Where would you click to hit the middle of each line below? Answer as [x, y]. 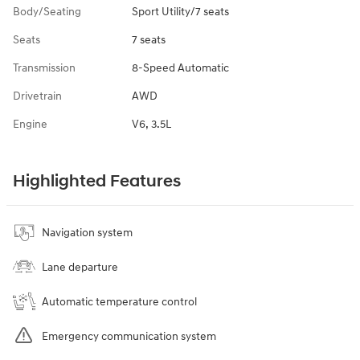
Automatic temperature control [119, 302]
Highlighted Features [97, 182]
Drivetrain [37, 96]
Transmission [44, 68]
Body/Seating [47, 12]
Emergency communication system [129, 336]
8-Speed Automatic [180, 68]
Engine [30, 124]
